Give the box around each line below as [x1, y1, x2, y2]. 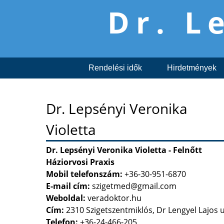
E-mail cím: [46, 180, 92, 191]
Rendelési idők [88, 63, 142, 72]
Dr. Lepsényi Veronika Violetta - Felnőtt [46, 144, 202, 155]
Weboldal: [46, 192, 85, 203]
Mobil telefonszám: [46, 168, 122, 179]
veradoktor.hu [87, 192, 141, 203]
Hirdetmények [167, 63, 216, 72]
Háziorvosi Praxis [46, 156, 114, 167]
